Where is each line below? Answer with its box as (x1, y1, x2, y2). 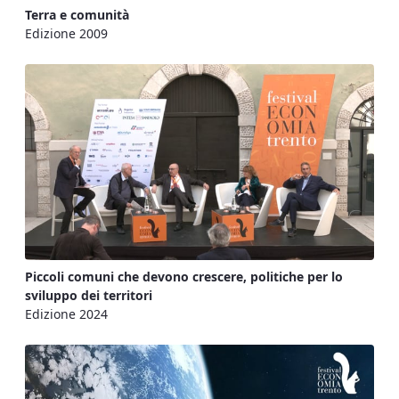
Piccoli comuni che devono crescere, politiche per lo (25, 268, 343, 285)
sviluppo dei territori (25, 287, 152, 304)
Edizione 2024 (25, 305, 108, 322)
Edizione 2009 (25, 24, 108, 42)
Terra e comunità (25, 5, 129, 23)
